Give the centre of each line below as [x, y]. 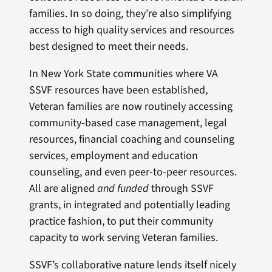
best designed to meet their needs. [108, 47]
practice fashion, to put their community [121, 222]
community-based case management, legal [128, 123]
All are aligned [63, 189]
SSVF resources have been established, [118, 90]
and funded [124, 189]
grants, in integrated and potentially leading [129, 205]
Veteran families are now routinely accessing [131, 107]
